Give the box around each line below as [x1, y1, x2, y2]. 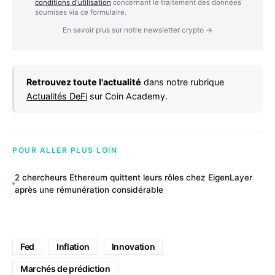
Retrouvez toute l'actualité [26, 77, 141, 88]
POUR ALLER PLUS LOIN [12, 145, 117, 155]
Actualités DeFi [26, 91, 87, 102]
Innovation [111, 241, 155, 252]
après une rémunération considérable [15, 184, 163, 195]
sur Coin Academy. [87, 91, 168, 102]
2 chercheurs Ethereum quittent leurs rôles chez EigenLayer [15, 172, 252, 182]
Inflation [56, 241, 90, 252]
